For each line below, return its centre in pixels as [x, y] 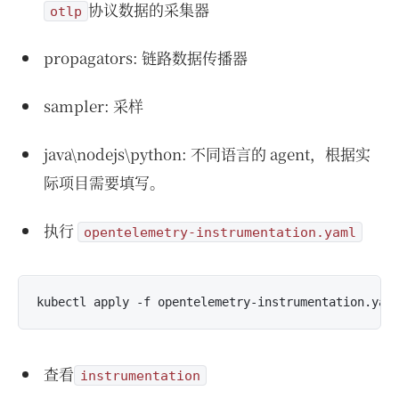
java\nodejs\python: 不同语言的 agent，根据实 [207, 154]
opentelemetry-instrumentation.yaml [220, 232]
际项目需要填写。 [104, 182]
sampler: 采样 [93, 106]
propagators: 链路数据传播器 [145, 57]
